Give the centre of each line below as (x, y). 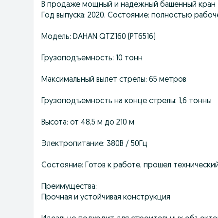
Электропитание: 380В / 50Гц (94, 144)
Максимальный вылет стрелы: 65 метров (114, 80)
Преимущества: (69, 187)
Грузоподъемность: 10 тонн (92, 58)
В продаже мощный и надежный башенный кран (128, 5)
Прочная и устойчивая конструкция (106, 198)
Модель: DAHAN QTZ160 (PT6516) (99, 37)
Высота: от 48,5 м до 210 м (88, 123)
